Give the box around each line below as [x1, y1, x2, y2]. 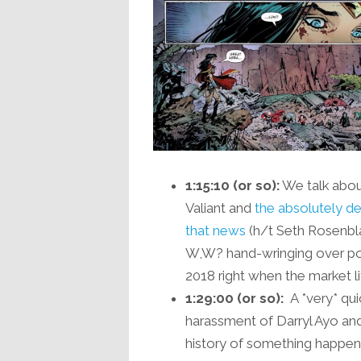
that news [185, 222, 246, 239]
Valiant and [185, 200, 255, 217]
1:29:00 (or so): [185, 290, 284, 307]
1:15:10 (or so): [185, 177, 280, 194]
